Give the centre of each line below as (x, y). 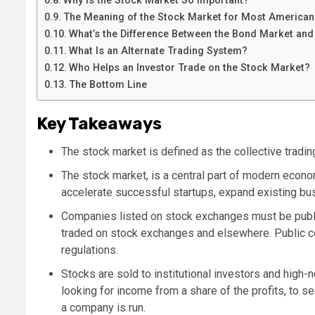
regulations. (90, 250)
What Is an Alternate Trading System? (158, 51)
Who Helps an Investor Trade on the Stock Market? (189, 67)
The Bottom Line (108, 84)
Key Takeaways (99, 123)
